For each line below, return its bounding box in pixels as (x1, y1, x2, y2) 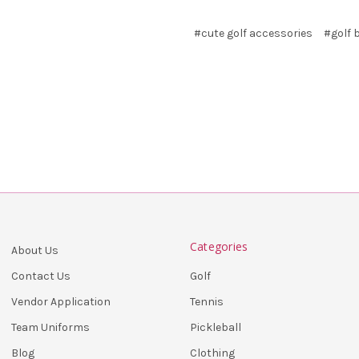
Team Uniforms (11, 320, 90, 334)
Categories (189, 238, 248, 254)
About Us (11, 243, 58, 257)
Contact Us (11, 268, 71, 283)
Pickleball (189, 320, 241, 334)
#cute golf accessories (194, 26, 313, 40)
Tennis (189, 294, 224, 309)
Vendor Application (11, 294, 111, 309)
